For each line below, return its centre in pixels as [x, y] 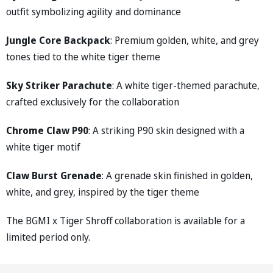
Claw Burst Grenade [54, 175]
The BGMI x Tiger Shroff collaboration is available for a [126, 220]
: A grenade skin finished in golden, [177, 175]
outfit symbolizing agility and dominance [94, 11]
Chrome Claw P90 [47, 130]
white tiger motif [43, 147]
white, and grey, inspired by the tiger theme [103, 192]
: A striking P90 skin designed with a [166, 130]
